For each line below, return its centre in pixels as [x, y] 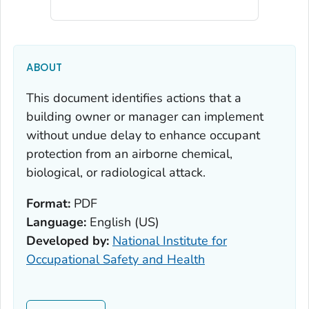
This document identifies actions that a [134, 98]
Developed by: [68, 241]
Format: [48, 204]
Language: [56, 222]
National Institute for [170, 241]
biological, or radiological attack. [116, 173]
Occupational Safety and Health [116, 260]
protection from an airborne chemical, [129, 154]
